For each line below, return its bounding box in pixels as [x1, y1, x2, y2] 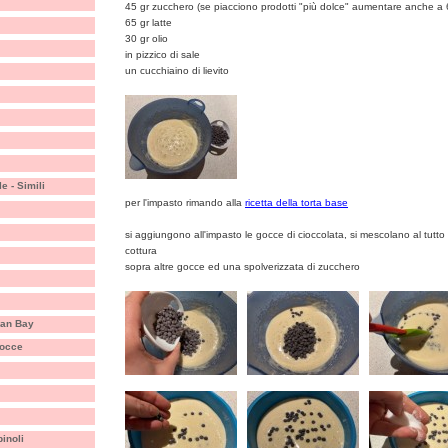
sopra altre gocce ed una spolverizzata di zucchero [125, 261, 360, 272]
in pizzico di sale [125, 49, 200, 60]
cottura [125, 245, 157, 256]
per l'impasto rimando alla [125, 197, 245, 208]
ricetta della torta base [245, 197, 348, 208]
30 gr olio [125, 33, 168, 44]
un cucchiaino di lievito [125, 65, 229, 76]
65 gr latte [125, 17, 172, 28]
